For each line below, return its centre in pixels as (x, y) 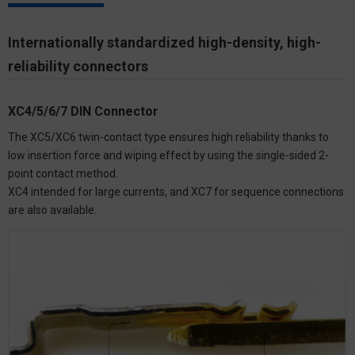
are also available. (52, 210)
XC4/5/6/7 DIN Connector (83, 111)
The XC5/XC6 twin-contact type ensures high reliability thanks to (168, 137)
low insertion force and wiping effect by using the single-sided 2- (168, 155)
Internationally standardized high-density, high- (164, 42)
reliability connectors (78, 66)
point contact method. (63, 173)
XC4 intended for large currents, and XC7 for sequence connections (176, 191)
